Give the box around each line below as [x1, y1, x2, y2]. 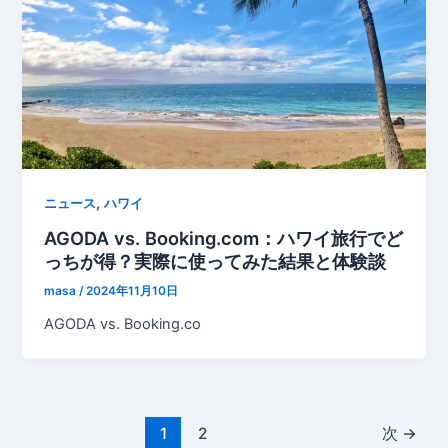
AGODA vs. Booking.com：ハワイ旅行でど [44, 226, 404, 249]
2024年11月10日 [86, 284, 179, 299]
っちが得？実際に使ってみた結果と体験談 [44, 249, 387, 272]
